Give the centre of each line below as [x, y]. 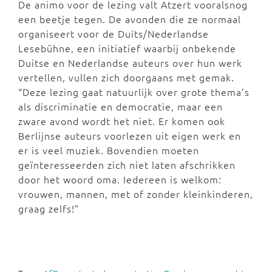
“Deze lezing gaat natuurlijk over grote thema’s [134, 92]
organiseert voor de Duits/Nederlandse [114, 34]
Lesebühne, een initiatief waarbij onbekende [127, 48]
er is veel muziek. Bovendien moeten [109, 150]
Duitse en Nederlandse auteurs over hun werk [130, 63]
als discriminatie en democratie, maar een [121, 107]
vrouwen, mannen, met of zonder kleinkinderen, [136, 194]
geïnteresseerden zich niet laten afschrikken [127, 165]
